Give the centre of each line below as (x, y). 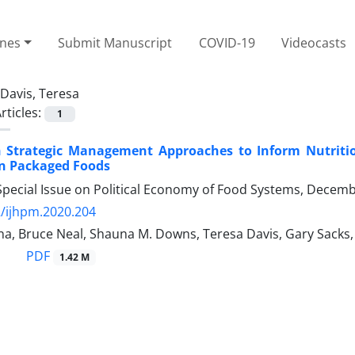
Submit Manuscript (115, 42)
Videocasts (314, 42)
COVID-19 (227, 42)
